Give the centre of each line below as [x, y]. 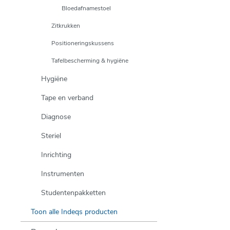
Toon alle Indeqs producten [74, 212]
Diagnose [56, 117]
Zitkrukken [66, 26]
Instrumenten [63, 174]
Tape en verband [67, 98]
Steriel [51, 136]
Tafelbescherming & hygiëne [90, 61]
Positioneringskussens [83, 43]
